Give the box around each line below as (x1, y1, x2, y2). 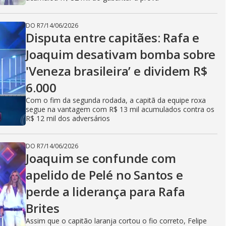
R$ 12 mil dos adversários (26, 114, 110, 123)
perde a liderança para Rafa (26, 183, 185, 200)
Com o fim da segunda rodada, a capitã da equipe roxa (26, 95, 206, 105)
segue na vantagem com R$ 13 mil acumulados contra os (26, 104, 214, 114)
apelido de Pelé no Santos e (26, 166, 183, 183)
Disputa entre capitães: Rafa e (26, 29, 199, 46)
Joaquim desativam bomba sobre (26, 46, 216, 63)
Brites (26, 200, 60, 216)
